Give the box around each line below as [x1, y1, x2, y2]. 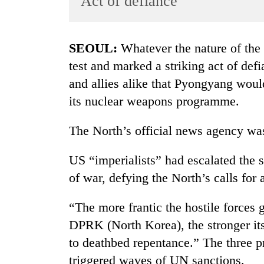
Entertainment [12, 66, 64, 76]
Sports [12, 43, 35, 53]
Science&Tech [12, 112, 66, 122]
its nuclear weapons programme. [69, 94, 239, 109]
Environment [12, 158, 60, 168]
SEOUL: [76, 41, 117, 56]
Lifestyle [12, 89, 44, 99]
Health [12, 181, 37, 191]
